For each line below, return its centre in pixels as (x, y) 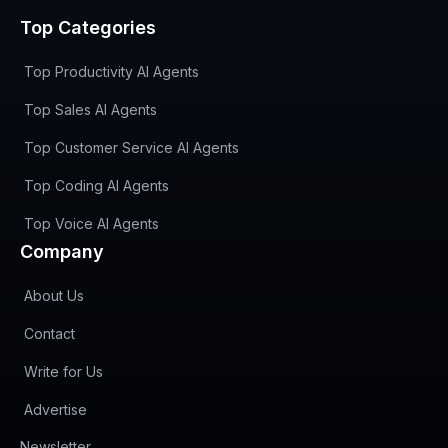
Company (62, 251)
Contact (49, 333)
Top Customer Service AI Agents (131, 147)
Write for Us (63, 371)
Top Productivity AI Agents (111, 71)
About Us (54, 295)
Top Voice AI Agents (91, 223)
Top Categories (88, 27)
